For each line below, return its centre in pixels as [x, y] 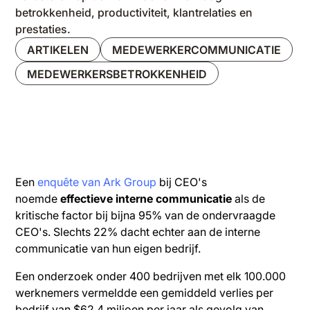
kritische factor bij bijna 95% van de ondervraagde [146, 216]
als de [249, 199]
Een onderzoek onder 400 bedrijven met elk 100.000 [151, 276]
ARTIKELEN [58, 50]
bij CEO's [182, 182]
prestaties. [43, 29]
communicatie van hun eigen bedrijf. [108, 249]
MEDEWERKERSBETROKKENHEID [117, 74]
